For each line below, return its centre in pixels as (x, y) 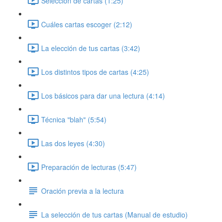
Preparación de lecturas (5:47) (89, 167)
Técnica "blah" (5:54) (74, 119)
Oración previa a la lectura (83, 191)
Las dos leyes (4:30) (73, 143)
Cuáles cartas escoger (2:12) (87, 24)
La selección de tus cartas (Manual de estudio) (114, 214)
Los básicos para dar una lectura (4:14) (103, 95)
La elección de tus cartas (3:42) (91, 48)
